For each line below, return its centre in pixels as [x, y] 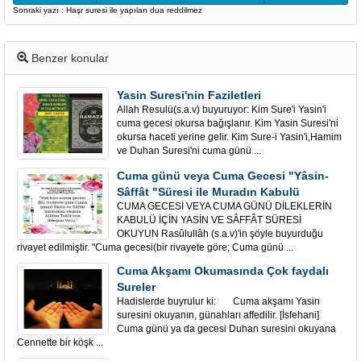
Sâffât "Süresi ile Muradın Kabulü [208, 192]
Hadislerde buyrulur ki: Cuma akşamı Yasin [218, 301]
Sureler [136, 287]
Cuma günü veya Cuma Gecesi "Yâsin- [223, 176]
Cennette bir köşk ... [60, 342]
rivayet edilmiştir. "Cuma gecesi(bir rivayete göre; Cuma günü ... [155, 247]
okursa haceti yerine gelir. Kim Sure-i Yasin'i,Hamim [229, 137]
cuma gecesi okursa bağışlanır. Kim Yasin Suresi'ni [228, 123]
